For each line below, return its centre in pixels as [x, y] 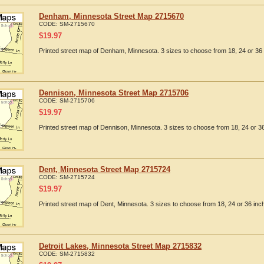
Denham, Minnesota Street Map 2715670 [111, 16]
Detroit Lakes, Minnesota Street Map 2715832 [120, 246]
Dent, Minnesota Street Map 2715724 [105, 169]
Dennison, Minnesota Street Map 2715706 [114, 93]
